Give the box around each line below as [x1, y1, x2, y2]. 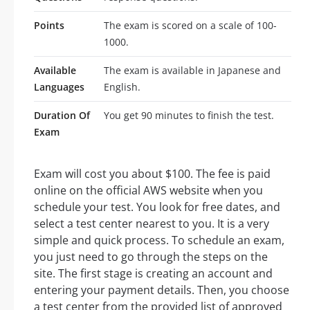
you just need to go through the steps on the [34, 249, 268, 265]
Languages [34, 80, 84, 94]
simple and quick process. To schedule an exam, [34, 232, 284, 248]
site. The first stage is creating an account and [34, 266, 273, 282]
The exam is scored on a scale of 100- [104, 19, 277, 33]
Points [34, 19, 64, 33]
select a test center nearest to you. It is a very [34, 216, 269, 232]
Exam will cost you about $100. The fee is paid [34, 166, 271, 182]
